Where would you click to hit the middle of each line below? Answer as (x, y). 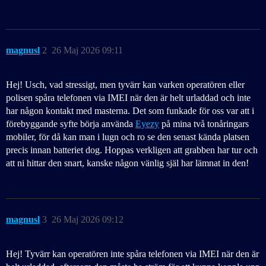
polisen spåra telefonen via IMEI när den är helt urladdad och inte (128, 98)
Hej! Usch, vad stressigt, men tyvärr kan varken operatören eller (125, 85)
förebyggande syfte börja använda (71, 124)
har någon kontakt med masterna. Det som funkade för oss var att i (130, 111)
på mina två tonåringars (204, 124)
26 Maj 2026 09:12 (88, 220)
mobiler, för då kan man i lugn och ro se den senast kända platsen (128, 137)
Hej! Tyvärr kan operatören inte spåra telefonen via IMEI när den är (132, 254)
